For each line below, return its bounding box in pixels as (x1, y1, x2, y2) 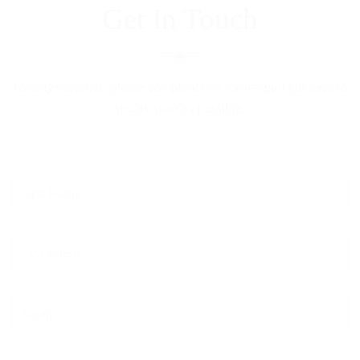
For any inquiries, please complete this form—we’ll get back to (13, 80, 347, 96)
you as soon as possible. (115, 100, 245, 117)
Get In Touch (102, 2, 258, 36)
